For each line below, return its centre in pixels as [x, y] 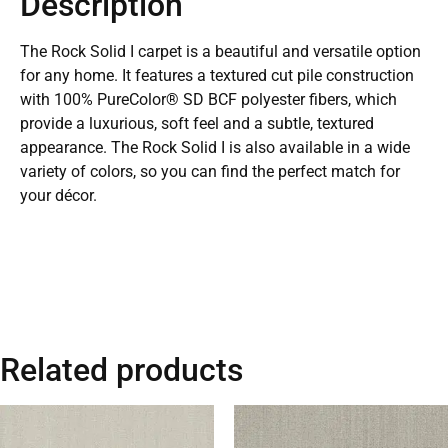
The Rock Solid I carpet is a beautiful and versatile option [220, 52]
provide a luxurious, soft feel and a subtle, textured [197, 124]
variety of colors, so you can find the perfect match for [210, 172]
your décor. [58, 196]
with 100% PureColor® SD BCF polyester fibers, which [208, 100]
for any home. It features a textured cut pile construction [217, 76]
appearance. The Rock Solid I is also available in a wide [215, 148]
